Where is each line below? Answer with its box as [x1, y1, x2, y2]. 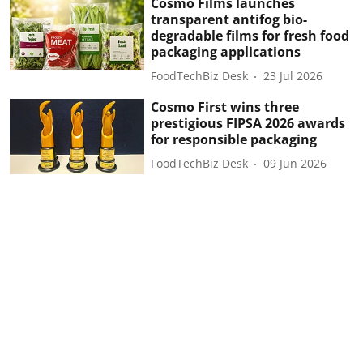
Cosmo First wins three [151, 97, 300, 116]
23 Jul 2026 [263, 68, 323, 84]
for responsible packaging [151, 130, 318, 148]
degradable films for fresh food [151, 26, 350, 45]
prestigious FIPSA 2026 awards [151, 113, 346, 132]
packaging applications [151, 42, 301, 61]
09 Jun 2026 [263, 156, 327, 172]
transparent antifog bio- [151, 10, 308, 28]
